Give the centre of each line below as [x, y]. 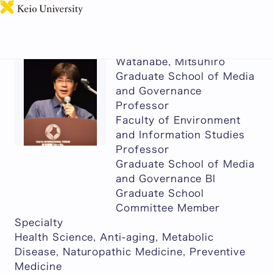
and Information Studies [181, 135]
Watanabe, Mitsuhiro [171, 62]
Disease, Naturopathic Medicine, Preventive [130, 252]
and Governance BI [166, 179]
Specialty [39, 222]
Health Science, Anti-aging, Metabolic [114, 237]
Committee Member [168, 208]
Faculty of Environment [179, 120]
